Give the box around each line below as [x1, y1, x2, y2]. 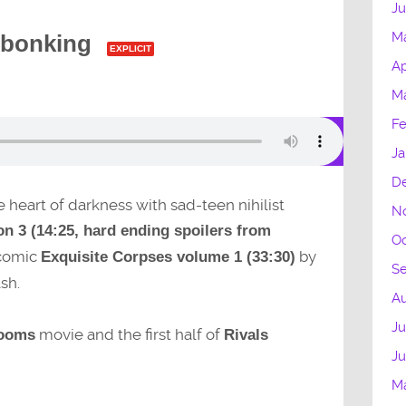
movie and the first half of [34, 325, 224, 344]
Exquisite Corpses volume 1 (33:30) [40, 248, 295, 266]
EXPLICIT [109, 43, 151, 53]
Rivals [223, 326, 268, 344]
